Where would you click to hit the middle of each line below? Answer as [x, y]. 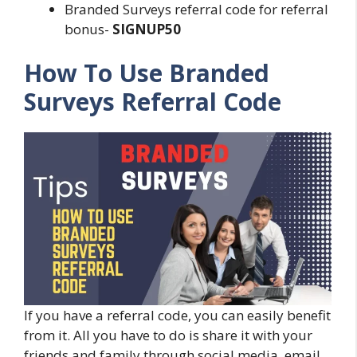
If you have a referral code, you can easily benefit [177, 316]
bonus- [88, 29]
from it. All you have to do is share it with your [168, 335]
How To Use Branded [147, 73]
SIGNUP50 [147, 29]
